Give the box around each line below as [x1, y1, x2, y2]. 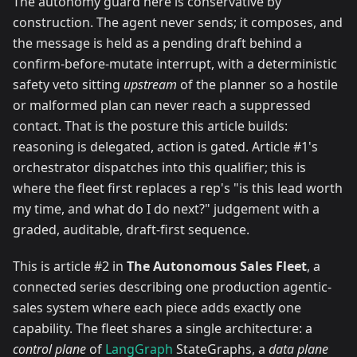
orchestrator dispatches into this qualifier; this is [13, 159, 306, 177]
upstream [124, 76, 177, 94]
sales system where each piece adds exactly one [13, 299, 301, 317]
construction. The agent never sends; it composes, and [13, 14, 343, 32]
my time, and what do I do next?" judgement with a [13, 200, 320, 218]
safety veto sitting [13, 76, 124, 94]
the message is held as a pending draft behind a [13, 34, 302, 53]
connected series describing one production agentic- [13, 278, 331, 296]
